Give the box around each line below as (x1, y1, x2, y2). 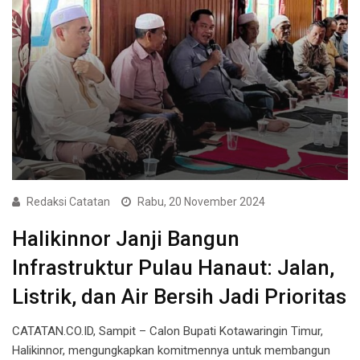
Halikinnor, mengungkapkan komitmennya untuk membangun (12, 342, 330, 358)
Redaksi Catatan (27, 194, 110, 208)
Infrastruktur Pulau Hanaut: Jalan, (12, 255, 334, 280)
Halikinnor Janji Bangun (12, 226, 239, 251)
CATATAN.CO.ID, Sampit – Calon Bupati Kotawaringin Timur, (12, 323, 323, 338)
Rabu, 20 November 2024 (137, 194, 265, 208)
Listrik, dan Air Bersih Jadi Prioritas (12, 284, 346, 309)
